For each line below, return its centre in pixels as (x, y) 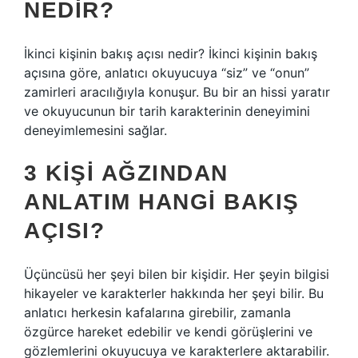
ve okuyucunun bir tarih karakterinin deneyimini (167, 111)
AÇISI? (64, 231)
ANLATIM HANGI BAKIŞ (162, 202)
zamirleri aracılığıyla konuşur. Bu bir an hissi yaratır (177, 92)
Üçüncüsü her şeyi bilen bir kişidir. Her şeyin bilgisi (177, 274)
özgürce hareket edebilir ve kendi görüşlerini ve (168, 332)
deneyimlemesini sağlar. (95, 130)
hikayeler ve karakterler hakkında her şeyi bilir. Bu (174, 293)
